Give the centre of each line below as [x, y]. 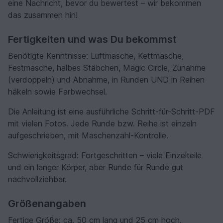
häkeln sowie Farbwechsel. [57, 91]
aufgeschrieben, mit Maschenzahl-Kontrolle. [88, 135]
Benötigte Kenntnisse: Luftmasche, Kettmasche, [96, 56]
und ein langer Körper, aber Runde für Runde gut [96, 167]
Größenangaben [47, 203]
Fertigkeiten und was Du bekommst [92, 39]
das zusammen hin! [43, 15]
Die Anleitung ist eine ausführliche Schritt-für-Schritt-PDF [111, 111]
